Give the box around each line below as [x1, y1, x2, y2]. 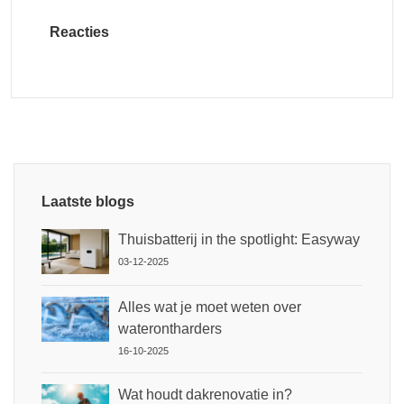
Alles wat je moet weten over [118, 298, 301, 315]
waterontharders [118, 320, 222, 336]
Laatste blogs [41, 193, 134, 209]
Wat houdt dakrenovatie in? [118, 386, 292, 402]
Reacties [50, 23, 109, 40]
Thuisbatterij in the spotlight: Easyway [118, 231, 360, 247]
